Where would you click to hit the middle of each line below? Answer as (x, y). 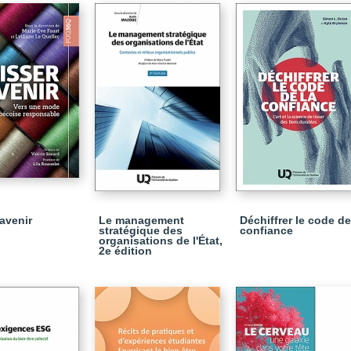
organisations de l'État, (161, 241)
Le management (141, 220)
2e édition (125, 251)
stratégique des (141, 230)
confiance (266, 230)
